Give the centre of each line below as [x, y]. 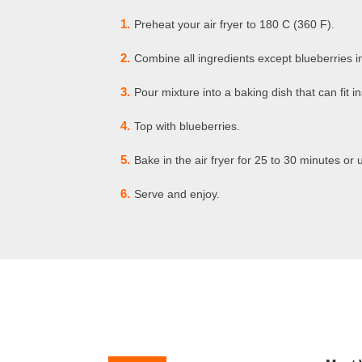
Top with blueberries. [187, 126]
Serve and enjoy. [177, 194]
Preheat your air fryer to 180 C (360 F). [235, 24]
